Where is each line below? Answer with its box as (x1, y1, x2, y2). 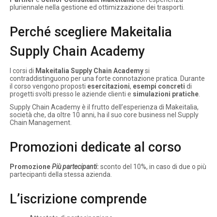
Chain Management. (10, 119, 72, 126)
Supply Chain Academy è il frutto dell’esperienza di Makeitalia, (10, 103, 199, 111)
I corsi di (10, 66, 35, 75)
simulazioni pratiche (133, 90, 199, 98)
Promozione (10, 162, 52, 170)
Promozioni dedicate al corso (10, 139, 181, 155)
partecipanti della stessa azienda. (10, 170, 112, 178)
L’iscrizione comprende (10, 191, 147, 207)
